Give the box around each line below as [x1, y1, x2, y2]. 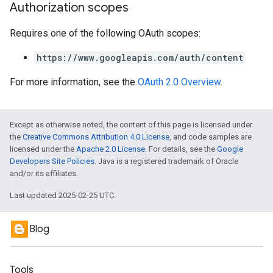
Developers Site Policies [10, 157, 94, 166]
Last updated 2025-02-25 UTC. [10, 191, 116, 200]
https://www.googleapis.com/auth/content [37, 52, 243, 63]
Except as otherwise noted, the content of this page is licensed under [10, 120, 252, 129]
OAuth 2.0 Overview [138, 76, 221, 88]
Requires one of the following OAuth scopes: [10, 27, 200, 39]
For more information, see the [10, 76, 138, 88]
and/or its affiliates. [10, 169, 78, 178]
